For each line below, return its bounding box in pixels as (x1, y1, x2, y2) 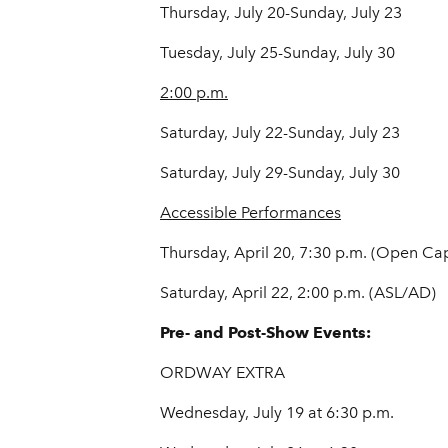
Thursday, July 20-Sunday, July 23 (160, 3, 402, 23)
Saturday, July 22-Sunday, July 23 (160, 123, 400, 143)
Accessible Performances (160, 203, 341, 223)
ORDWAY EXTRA (160, 363, 285, 383)
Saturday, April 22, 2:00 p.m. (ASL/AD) (160, 283, 436, 303)
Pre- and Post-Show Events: (160, 323, 371, 343)
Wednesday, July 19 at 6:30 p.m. (160, 403, 394, 423)
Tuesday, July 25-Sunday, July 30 (160, 43, 395, 63)
